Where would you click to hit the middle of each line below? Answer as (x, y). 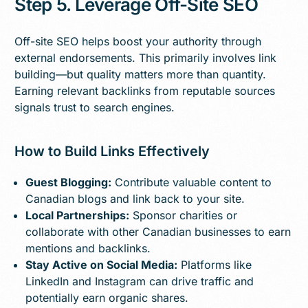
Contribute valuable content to (192, 182)
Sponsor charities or (184, 215)
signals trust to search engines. (95, 107)
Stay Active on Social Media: (102, 264)
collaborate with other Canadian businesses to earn (158, 231)
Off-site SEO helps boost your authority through (138, 41)
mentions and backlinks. (88, 248)
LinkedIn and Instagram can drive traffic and (140, 281)
